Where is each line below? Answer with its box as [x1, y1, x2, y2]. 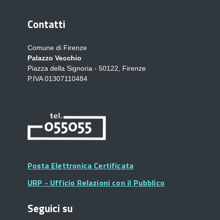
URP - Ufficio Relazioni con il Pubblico [27, 177, 165, 189]
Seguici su [27, 200, 73, 216]
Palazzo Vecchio [27, 54, 82, 62]
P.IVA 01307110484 [27, 75, 87, 82]
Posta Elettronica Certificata [27, 160, 134, 171]
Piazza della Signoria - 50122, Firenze [27, 64, 146, 72]
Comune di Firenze [27, 44, 87, 52]
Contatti [27, 16, 65, 32]
